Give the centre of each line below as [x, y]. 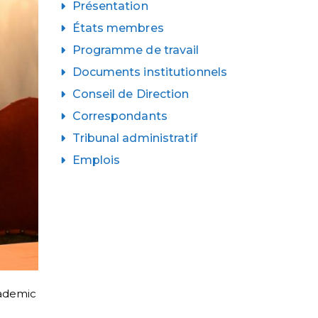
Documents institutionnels [149, 72]
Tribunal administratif [135, 138]
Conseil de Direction [131, 94]
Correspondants [120, 116]
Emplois [96, 160]
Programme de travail [136, 50]
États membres [118, 28]
